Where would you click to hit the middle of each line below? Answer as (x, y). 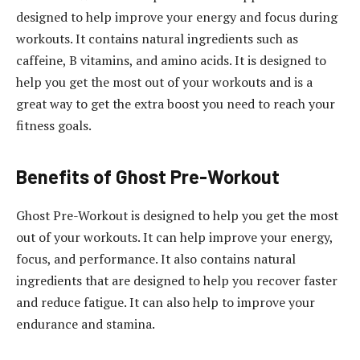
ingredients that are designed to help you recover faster (177, 281)
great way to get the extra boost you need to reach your (176, 103)
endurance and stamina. (86, 324)
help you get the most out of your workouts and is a (164, 82)
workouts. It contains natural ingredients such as (157, 38)
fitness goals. (54, 125)
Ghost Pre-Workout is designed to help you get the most (177, 216)
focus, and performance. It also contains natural (156, 259)
